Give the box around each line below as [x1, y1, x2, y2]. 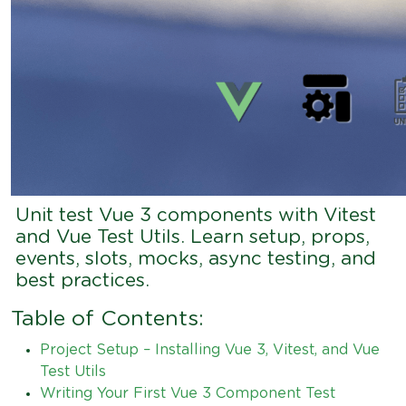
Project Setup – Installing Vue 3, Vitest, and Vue [40, 342, 380, 357]
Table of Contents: [11, 307, 204, 330]
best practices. [15, 270, 150, 290]
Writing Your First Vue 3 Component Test [40, 385, 335, 401]
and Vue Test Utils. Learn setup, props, [15, 227, 370, 246]
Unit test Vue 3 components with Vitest [15, 205, 376, 225]
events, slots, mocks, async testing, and [15, 248, 376, 268]
